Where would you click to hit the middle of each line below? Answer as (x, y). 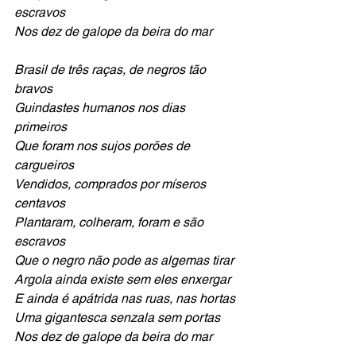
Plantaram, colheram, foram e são (110, 222)
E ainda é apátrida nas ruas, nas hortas (125, 298)
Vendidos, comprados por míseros (112, 184)
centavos (40, 203)
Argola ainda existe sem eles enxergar (124, 279)
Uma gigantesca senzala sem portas (119, 317)
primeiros (41, 127)
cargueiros (46, 165)
